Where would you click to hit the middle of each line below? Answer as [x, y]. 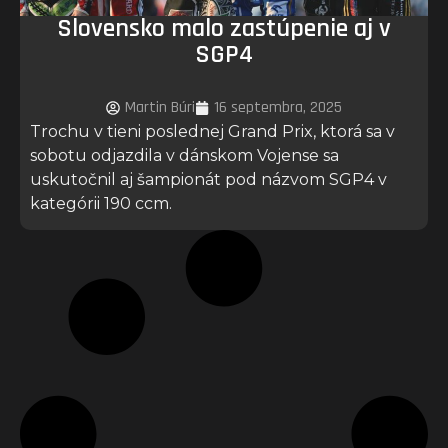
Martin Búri [160, 107]
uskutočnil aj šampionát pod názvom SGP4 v [208, 179]
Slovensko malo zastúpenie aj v [224, 28]
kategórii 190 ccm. [101, 203]
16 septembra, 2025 [278, 107]
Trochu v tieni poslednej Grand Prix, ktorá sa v [212, 131]
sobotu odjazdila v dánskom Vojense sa [184, 155]
